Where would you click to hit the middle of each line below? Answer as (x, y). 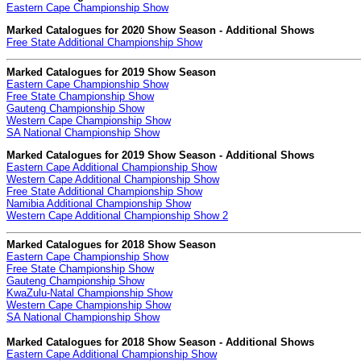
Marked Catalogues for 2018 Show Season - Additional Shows (160, 342)
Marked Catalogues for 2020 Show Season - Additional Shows (160, 31)
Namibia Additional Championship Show (99, 203)
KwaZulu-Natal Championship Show (89, 293)
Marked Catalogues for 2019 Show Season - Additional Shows (160, 155)
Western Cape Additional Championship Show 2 (117, 215)
